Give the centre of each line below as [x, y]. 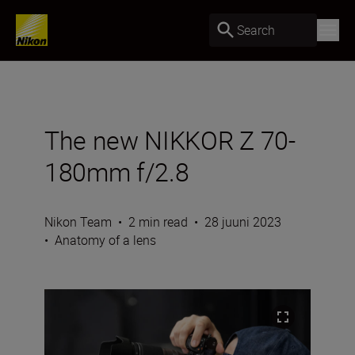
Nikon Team [78, 222]
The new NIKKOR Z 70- [170, 140]
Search [256, 30]
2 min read [158, 222]
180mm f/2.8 [117, 172]
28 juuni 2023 [243, 222]
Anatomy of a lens [105, 240]
